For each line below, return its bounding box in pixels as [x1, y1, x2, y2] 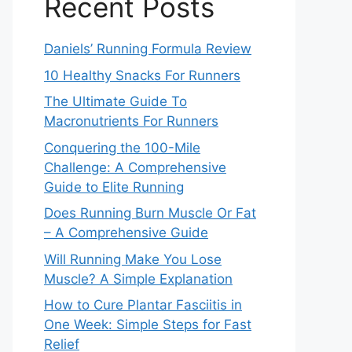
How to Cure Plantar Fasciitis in [44, 297, 242, 313]
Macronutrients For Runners [44, 113, 218, 129]
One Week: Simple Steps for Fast [44, 317, 251, 332]
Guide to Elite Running [44, 178, 184, 195]
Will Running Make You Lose [44, 251, 222, 267]
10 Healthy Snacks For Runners [44, 67, 240, 83]
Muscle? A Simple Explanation [44, 270, 233, 287]
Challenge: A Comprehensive [44, 159, 226, 175]
